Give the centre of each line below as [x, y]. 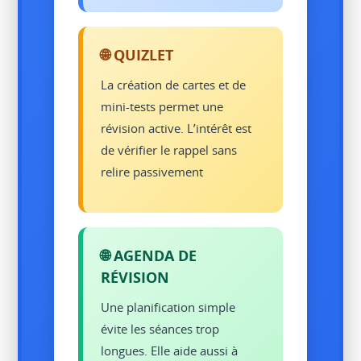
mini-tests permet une [162, 106]
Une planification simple [168, 307]
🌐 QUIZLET [137, 54]
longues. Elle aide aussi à [170, 350]
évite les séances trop [160, 328]
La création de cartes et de [174, 84]
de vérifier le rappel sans [169, 149]
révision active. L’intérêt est [176, 128]
